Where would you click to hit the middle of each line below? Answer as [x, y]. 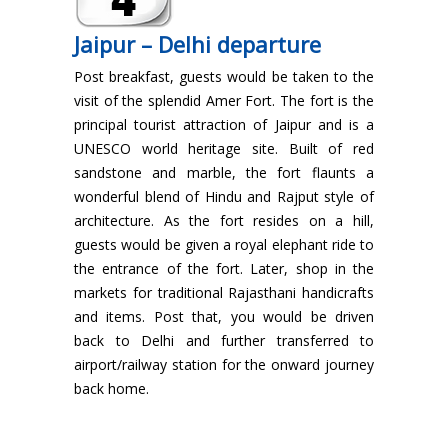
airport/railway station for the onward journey [224, 365]
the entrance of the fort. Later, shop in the [224, 269]
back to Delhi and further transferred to [224, 341]
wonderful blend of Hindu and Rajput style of [224, 197]
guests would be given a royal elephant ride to [224, 245]
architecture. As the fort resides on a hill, [224, 221]
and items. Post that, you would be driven [224, 317]
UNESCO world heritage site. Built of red [224, 149]
